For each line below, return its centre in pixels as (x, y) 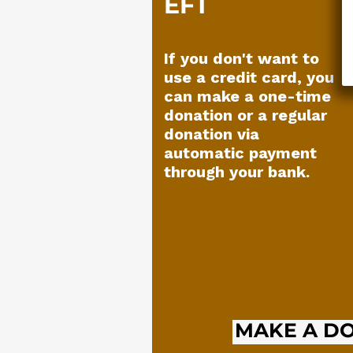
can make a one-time (247, 96)
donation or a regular (245, 115)
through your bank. (237, 172)
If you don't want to (242, 58)
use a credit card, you (249, 77)
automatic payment (240, 153)
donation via (212, 134)
